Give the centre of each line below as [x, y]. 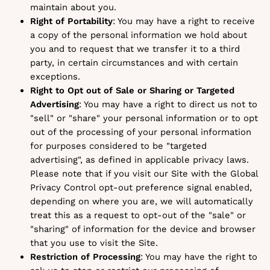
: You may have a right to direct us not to [168, 104]
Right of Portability [71, 21]
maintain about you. [73, 7]
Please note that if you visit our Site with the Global [144, 174]
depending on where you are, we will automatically [142, 201]
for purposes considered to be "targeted [118, 146]
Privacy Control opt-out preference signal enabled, [141, 187]
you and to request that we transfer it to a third [135, 49]
